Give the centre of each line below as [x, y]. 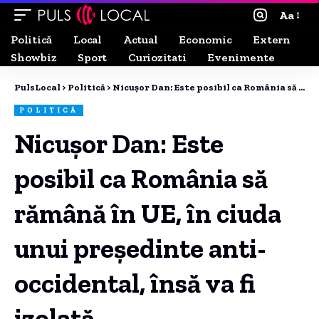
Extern [272, 39]
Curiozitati [157, 57]
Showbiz [34, 57]
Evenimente [241, 57]
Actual [140, 39]
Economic [205, 39]
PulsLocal [37, 87]
